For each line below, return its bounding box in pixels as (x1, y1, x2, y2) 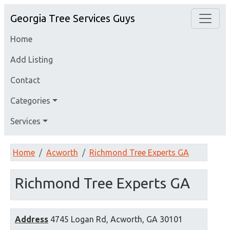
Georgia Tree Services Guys (10, 12, 135, 24)
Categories (10, 96, 50, 105)
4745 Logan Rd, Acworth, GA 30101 (48, 215, 183, 224)
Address (15, 215, 48, 224)
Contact (10, 75, 40, 85)
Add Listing (10, 55, 53, 64)
